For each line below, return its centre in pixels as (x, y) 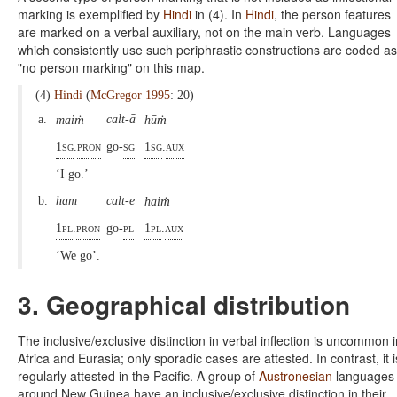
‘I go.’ (74, 174)
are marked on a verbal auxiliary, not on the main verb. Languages (204, 31)
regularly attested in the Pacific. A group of (138, 375)
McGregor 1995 (130, 95)
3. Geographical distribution (184, 304)
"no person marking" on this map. (113, 67)
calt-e (121, 200)
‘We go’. (80, 255)
